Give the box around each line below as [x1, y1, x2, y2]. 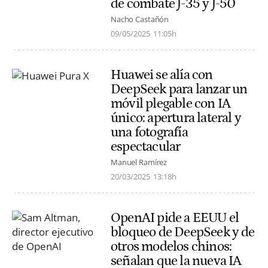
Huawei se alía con [111, 66, 213, 83]
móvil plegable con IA [111, 95, 231, 111]
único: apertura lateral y [111, 109, 241, 126]
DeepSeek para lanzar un [111, 81, 248, 97]
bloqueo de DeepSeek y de [111, 224, 255, 240]
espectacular [111, 138, 181, 154]
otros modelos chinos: [111, 239, 232, 255]
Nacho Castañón [111, 13, 169, 25]
